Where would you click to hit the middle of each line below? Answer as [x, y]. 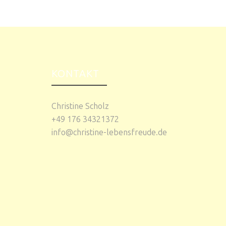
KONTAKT [75, 73]
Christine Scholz [80, 106]
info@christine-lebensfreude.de [109, 132]
